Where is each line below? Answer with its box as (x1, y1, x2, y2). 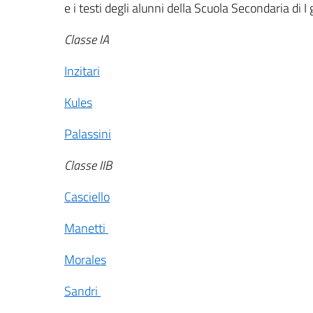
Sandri (64, 281, 101, 300)
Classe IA (64, 29, 109, 49)
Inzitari (64, 61, 100, 80)
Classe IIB (64, 155, 112, 175)
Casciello (64, 187, 110, 206)
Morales (64, 249, 106, 269)
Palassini (64, 124, 111, 143)
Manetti (64, 218, 108, 238)
